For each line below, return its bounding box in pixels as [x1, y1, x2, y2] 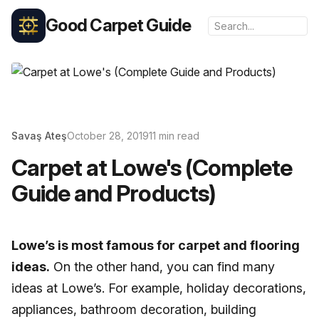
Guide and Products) [11, 179, 216, 207]
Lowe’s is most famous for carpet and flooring [11, 238, 300, 253]
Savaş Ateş [11, 130, 67, 142]
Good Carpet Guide [46, 15, 192, 36]
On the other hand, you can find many [50, 259, 275, 274]
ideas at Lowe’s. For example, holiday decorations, [11, 281, 306, 296]
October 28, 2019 [67, 130, 149, 142]
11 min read [149, 130, 199, 142]
